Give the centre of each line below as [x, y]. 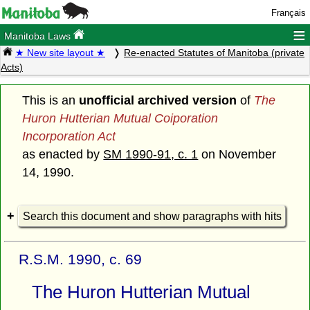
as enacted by [63, 154]
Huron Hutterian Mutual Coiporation [120, 118]
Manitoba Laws [39, 36]
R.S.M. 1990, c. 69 [81, 259]
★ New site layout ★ [60, 53]
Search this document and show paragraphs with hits [152, 216]
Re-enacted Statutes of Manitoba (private [214, 53]
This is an [51, 100]
